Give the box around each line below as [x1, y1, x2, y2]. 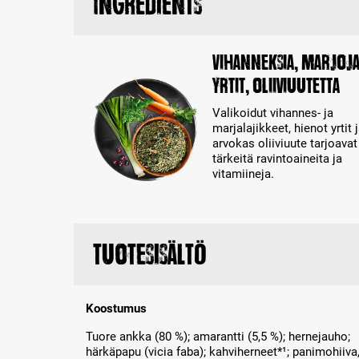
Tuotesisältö [93, 239, 207, 271]
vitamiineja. [212, 167, 274, 182]
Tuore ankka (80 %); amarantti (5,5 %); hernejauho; [86, 329, 350, 345]
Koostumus [86, 301, 147, 317]
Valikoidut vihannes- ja [212, 106, 333, 121]
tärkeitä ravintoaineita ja [212, 151, 342, 167]
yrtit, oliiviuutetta [212, 74, 340, 99]
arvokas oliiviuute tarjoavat [212, 136, 357, 151]
